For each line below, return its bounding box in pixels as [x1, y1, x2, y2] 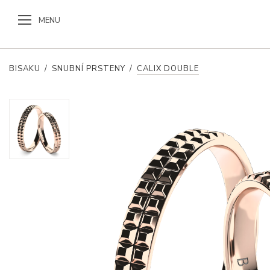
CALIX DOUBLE [137, 63, 199, 74]
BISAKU [9, 63, 40, 74]
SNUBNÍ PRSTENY [52, 63, 125, 74]
